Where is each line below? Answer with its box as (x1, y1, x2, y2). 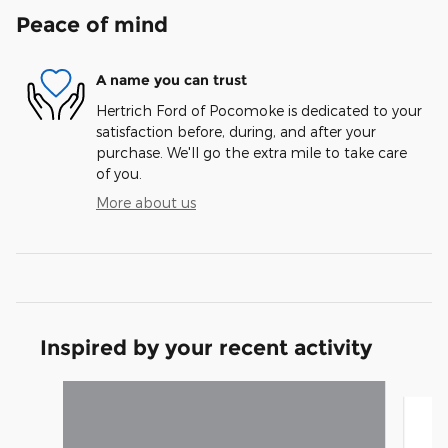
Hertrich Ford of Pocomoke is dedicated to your (96, 101, 422, 119)
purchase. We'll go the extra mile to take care (96, 143, 407, 161)
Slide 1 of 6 (15, 381, 88, 399)
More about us (96, 193, 196, 211)
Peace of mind (16, 11, 168, 37)
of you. (96, 164, 142, 182)
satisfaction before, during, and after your (96, 122, 376, 140)
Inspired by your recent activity (40, 334, 372, 360)
